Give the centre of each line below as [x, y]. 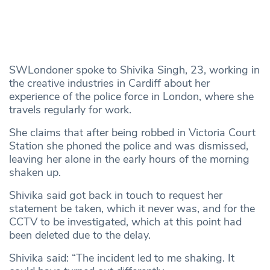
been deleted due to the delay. [81, 235]
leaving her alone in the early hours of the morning [129, 159]
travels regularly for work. [72, 110]
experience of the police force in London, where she [131, 97]
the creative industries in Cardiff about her [109, 83]
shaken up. [35, 173]
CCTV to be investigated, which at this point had [125, 222]
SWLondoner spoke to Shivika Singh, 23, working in [134, 70]
